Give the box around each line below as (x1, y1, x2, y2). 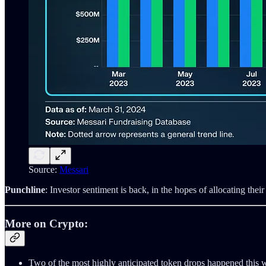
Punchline (5, 185, 45, 195)
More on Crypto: (5, 217, 88, 230)
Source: (28, 164, 59, 175)
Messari (59, 164, 88, 175)
